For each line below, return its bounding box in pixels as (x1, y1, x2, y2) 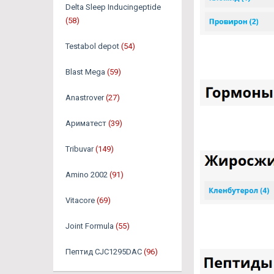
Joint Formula (65, 221, 114, 231)
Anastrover (65, 93, 104, 102)
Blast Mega (65, 67, 105, 76)
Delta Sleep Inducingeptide (65, 2, 161, 12)
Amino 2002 (65, 170, 108, 179)
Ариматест (65, 119, 106, 128)
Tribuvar (65, 144, 94, 154)
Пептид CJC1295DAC (65, 247, 142, 256)
